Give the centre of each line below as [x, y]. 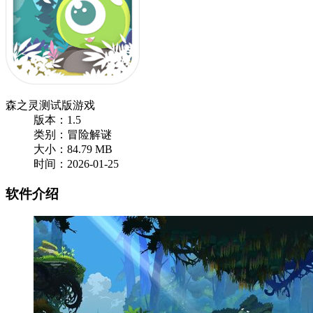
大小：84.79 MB [73, 149]
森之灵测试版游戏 [50, 105]
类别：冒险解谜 [73, 134]
